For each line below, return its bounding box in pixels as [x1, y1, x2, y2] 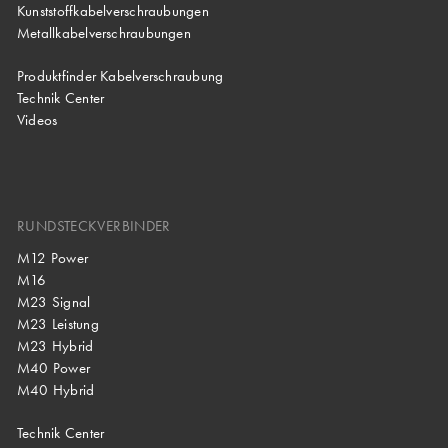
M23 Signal [17, 292, 91, 313]
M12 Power [17, 248, 89, 269]
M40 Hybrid [17, 380, 95, 401]
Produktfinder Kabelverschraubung [17, 66, 224, 87]
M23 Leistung [17, 314, 99, 335]
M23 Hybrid [17, 336, 94, 357]
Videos [17, 110, 58, 131]
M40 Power [17, 358, 91, 379]
